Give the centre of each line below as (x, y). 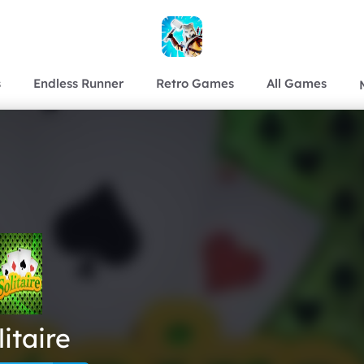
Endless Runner (78, 83)
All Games (297, 83)
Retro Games (195, 83)
